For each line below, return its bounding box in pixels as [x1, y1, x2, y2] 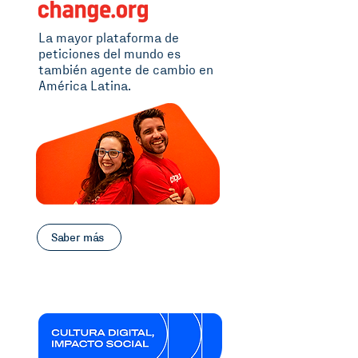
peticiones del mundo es [38, 48, 181, 62]
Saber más [50, 231, 105, 244]
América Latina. [38, 80, 131, 93]
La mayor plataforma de [38, 32, 179, 46]
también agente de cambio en [38, 64, 213, 78]
